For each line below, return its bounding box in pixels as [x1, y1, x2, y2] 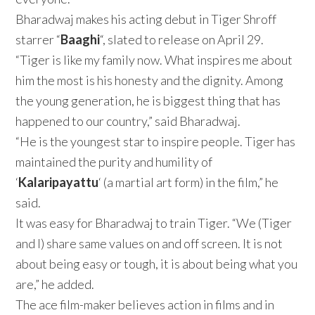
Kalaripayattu [18, 174, 99, 190]
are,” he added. [15, 276, 95, 292]
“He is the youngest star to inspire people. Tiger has [15, 133, 296, 149]
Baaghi [60, 31, 101, 47]
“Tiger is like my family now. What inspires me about [15, 51, 293, 67]
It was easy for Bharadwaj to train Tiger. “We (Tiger [15, 214, 292, 231]
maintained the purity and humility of [15, 153, 213, 169]
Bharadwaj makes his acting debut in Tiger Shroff [15, 11, 277, 27]
